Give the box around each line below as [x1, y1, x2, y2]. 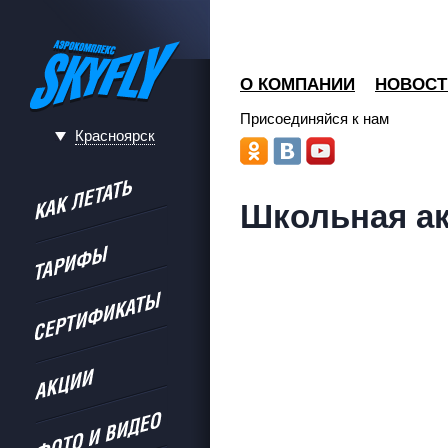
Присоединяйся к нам [240, 110, 389, 127]
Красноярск [75, 127, 155, 144]
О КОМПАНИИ [240, 75, 355, 94]
